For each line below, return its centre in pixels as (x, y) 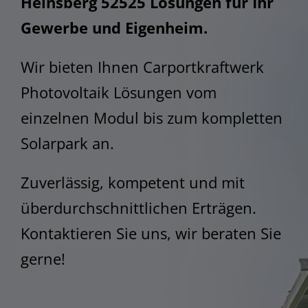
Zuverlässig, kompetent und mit (133, 182)
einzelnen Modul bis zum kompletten (152, 117)
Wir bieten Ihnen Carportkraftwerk (142, 66)
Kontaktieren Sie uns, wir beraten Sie (151, 233)
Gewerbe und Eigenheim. (114, 27)
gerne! (43, 258)
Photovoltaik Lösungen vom (119, 92)
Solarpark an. (67, 143)
